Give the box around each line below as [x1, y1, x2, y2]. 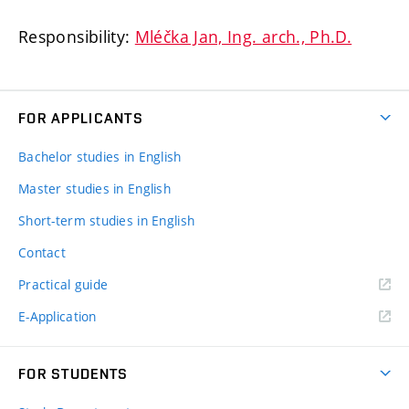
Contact [18, 243, 66, 261]
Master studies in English [18, 179, 171, 197]
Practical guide [18, 275, 109, 293]
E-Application [18, 307, 97, 325]
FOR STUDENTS [18, 364, 129, 383]
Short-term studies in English [18, 211, 195, 229]
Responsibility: [18, 25, 135, 47]
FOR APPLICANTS [18, 109, 143, 127]
